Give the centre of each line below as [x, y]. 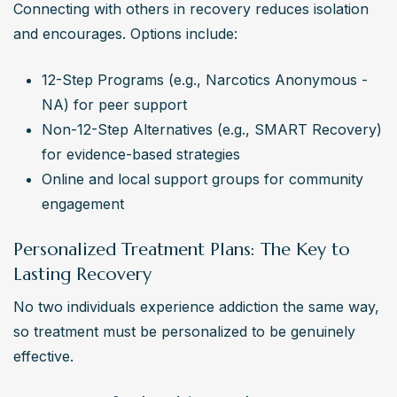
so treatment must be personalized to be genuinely [184, 332]
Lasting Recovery [82, 275]
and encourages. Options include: [125, 34]
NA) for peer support [114, 105]
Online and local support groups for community [202, 179]
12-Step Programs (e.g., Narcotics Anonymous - [205, 80]
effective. [43, 357]
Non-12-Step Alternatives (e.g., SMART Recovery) [212, 130]
